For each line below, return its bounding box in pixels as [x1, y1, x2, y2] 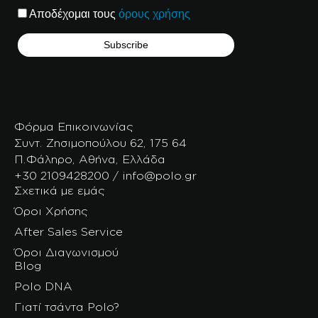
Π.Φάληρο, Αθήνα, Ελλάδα [14, 153, 165, 166]
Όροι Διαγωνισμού [14, 246, 119, 259]
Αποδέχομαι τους [27, 7, 119, 20]
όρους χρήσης [119, 7, 190, 20]
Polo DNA [14, 280, 72, 293]
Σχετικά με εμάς [14, 184, 105, 197]
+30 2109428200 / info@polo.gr [14, 169, 197, 182]
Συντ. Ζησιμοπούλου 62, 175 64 [14, 136, 187, 150]
